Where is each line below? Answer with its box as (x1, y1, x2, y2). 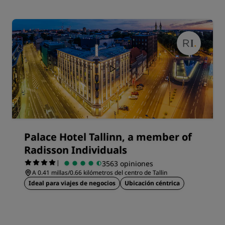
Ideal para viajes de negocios (29, 179, 116, 187)
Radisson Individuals (24, 143, 127, 157)
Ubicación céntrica (125, 179, 180, 187)
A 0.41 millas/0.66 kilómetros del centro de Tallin (32, 168, 167, 177)
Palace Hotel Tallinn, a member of (24, 130, 192, 144)
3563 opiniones (102, 158, 153, 168)
